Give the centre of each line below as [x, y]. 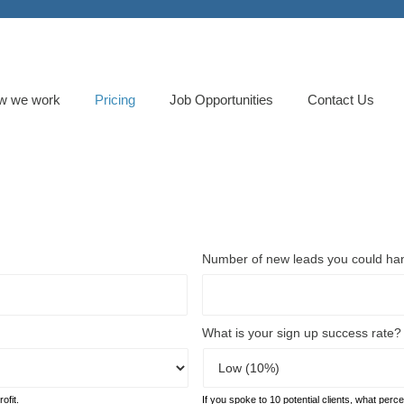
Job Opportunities [221, 99]
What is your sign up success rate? [302, 333]
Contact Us [340, 99]
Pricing [115, 99]
